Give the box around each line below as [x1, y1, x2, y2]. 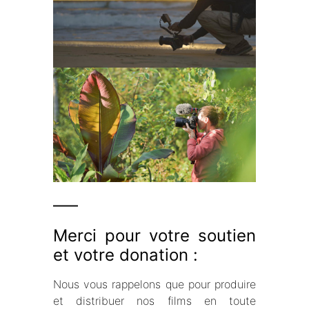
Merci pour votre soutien [53, 225, 256, 246]
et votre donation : [53, 244, 199, 265]
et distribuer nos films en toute [53, 293, 256, 308]
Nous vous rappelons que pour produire [53, 277, 256, 291]
